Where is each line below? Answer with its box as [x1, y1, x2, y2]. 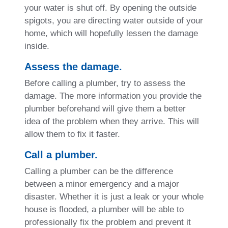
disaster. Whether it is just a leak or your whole [24, 191, 204, 202]
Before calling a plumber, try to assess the [24, 78, 185, 88]
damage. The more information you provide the [24, 91, 202, 101]
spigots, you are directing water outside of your [24, 15, 203, 25]
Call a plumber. [24, 149, 98, 160]
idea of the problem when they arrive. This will [24, 116, 199, 126]
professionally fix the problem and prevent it [24, 217, 191, 227]
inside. [24, 41, 49, 51]
